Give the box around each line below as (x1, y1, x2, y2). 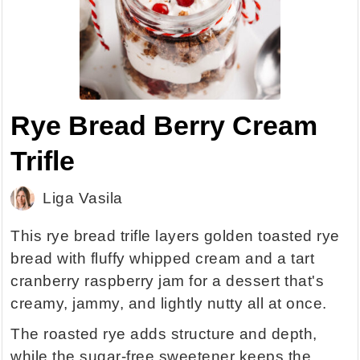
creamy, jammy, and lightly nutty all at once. (10, 295, 327, 313)
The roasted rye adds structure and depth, (10, 325, 317, 343)
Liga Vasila (43, 190, 123, 207)
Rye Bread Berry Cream (10, 110, 318, 141)
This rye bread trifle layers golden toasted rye (10, 227, 340, 245)
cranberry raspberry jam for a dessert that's (10, 272, 325, 290)
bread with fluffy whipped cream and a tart (10, 250, 315, 268)
